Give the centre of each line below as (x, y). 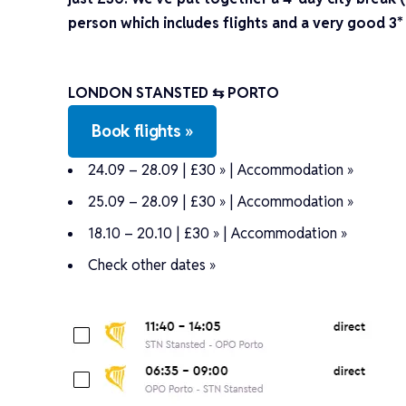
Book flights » (142, 130)
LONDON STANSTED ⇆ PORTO (174, 92)
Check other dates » (152, 265)
